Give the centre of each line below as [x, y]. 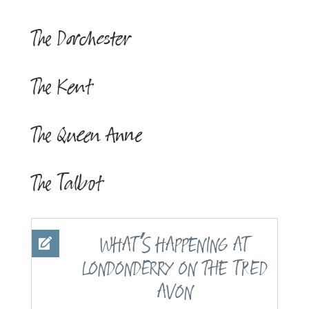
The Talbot [67, 184]
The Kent [62, 87]
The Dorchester [80, 39]
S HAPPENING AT [197, 246]
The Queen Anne [86, 136]
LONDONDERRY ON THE [158, 269]
